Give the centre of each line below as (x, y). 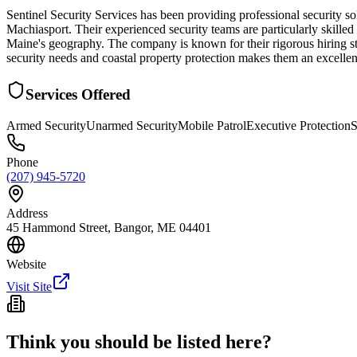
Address (27, 213)
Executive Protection (298, 125)
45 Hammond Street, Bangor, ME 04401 (109, 227)
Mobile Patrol (212, 125)
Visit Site (29, 286)
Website (26, 264)
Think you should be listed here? (139, 342)
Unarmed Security (132, 125)
